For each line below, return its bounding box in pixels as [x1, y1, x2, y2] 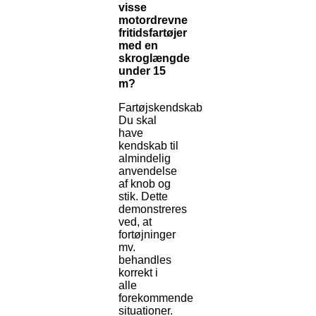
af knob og [119, 178, 171, 190]
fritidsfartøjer [119, 27, 187, 39]
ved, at [119, 216, 152, 229]
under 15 [119, 65, 166, 78]
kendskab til [119, 140, 178, 152]
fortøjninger [119, 229, 176, 241]
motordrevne [119, 14, 188, 27]
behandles [119, 254, 171, 267]
